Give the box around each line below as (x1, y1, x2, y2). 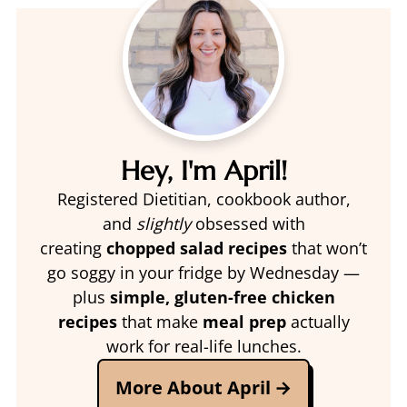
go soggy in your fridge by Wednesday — (47, 262, 360, 283)
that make (116, 311, 203, 333)
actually (285, 311, 350, 333)
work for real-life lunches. (105, 335, 302, 357)
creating (40, 237, 106, 259)
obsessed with (190, 213, 305, 234)
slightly (135, 213, 191, 234)
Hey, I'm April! (120, 154, 287, 187)
